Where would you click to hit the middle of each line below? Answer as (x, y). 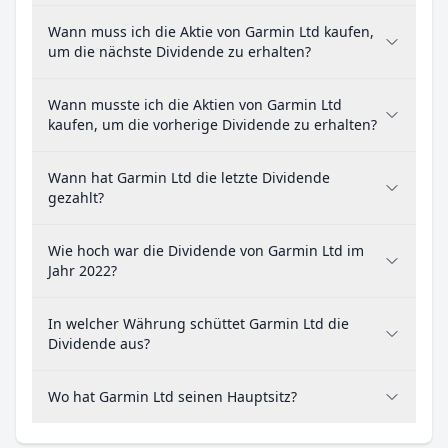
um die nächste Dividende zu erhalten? (179, 51)
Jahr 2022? (82, 270)
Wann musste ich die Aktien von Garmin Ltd (195, 104)
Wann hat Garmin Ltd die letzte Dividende (189, 177)
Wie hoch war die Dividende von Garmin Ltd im (206, 250)
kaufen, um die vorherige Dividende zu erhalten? (212, 124)
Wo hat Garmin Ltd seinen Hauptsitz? (172, 396)
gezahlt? (76, 197)
